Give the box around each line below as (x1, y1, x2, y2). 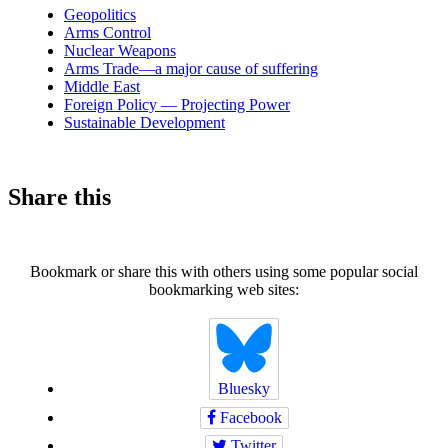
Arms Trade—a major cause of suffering (64, 59, 318, 77)
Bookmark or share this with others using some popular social (30, 262, 418, 280)
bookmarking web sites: (149, 280, 299, 298)
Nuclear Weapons (64, 41, 176, 59)
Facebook (215, 408, 282, 426)
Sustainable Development (64, 113, 225, 131)
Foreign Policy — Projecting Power (64, 95, 290, 113)
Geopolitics (64, 5, 136, 23)
